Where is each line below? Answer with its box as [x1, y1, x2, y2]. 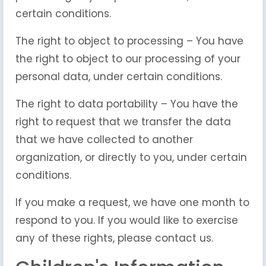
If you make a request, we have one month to [15, 195, 249, 210]
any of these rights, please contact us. [15, 231, 213, 245]
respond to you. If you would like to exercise [15, 213, 238, 227]
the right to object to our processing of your [15, 52, 240, 66]
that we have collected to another [15, 132, 193, 147]
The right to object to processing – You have [15, 34, 243, 48]
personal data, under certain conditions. [15, 69, 222, 84]
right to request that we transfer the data [15, 115, 231, 129]
